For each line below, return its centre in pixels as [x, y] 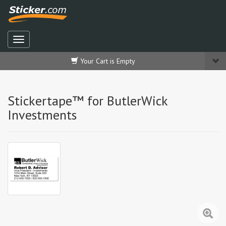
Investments [42, 115]
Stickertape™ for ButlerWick [88, 101]
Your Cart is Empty [107, 61]
